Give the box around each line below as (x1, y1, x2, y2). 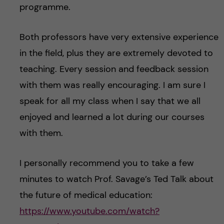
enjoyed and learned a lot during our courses (19, 111, 204, 123)
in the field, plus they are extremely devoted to (19, 47, 213, 59)
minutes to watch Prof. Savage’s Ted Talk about (19, 173, 213, 185)
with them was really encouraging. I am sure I (19, 79, 205, 91)
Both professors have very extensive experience (19, 31, 218, 43)
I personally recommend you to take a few (19, 157, 194, 169)
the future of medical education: (19, 189, 152, 201)
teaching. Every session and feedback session (19, 63, 208, 75)
